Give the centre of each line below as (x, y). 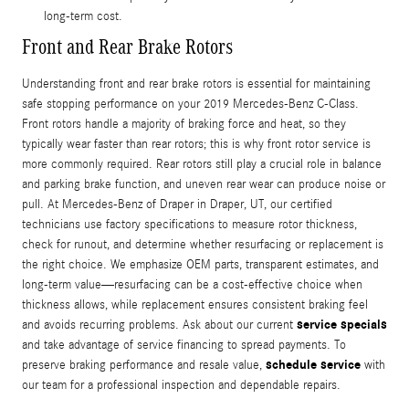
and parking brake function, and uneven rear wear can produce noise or (204, 185)
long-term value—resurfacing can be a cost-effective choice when (192, 285)
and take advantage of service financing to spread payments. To (184, 346)
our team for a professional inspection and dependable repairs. (181, 386)
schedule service (313, 365)
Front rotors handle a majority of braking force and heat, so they (184, 125)
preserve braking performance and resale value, (144, 366)
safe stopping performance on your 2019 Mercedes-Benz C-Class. (190, 105)
